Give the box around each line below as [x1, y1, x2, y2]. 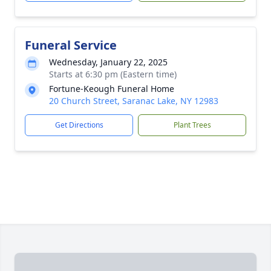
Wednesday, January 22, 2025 [49, 56, 168, 68]
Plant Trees [173, 120, 211, 130]
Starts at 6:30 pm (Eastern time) [49, 68, 177, 80]
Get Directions [54, 120, 103, 130]
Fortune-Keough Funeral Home [49, 83, 174, 94]
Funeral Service [25, 37, 117, 53]
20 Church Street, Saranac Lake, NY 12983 [49, 95, 218, 106]
